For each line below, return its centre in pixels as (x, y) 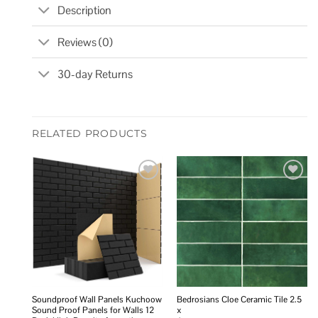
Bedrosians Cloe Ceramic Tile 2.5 (239, 299)
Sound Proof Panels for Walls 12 (93, 310)
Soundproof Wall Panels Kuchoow (97, 299)
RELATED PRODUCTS (90, 134)
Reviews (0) (86, 42)
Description (85, 10)
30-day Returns (95, 74)
